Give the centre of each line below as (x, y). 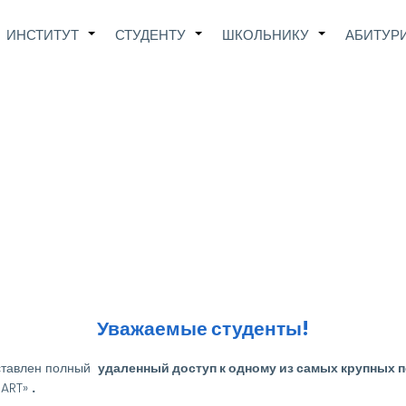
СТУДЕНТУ (150, 35)
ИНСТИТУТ (43, 35)
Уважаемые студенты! (203, 328)
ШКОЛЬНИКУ (266, 35)
